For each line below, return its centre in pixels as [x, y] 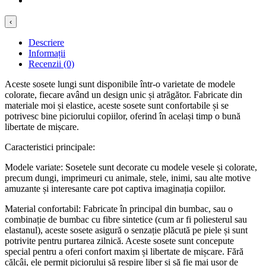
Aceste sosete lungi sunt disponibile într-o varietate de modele [120, 84]
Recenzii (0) [51, 64]
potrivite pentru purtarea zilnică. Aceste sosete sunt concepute [119, 241]
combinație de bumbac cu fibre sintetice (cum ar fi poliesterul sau [126, 220]
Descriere [46, 43]
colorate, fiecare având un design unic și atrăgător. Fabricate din [123, 95]
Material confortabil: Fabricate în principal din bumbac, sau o [119, 209]
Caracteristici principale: [50, 147]
